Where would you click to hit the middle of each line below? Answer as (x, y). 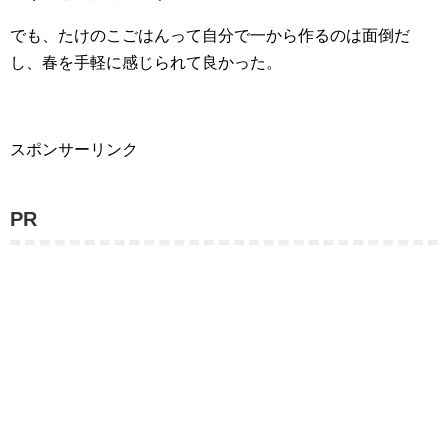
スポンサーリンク (74, 149)
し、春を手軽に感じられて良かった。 (146, 62)
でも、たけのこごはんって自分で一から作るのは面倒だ (210, 35)
